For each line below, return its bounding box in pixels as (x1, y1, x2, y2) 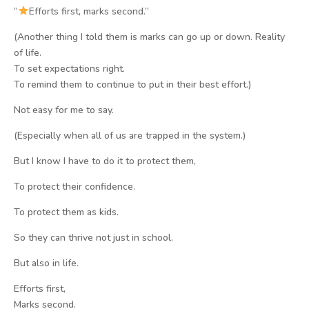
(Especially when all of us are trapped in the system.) (14, 129, 246, 142)
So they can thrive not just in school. (14, 231, 173, 244)
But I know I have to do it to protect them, (14, 154, 196, 168)
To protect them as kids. (14, 206, 119, 219)
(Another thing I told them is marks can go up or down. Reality (14, 30, 285, 43)
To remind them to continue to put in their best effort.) (14, 78, 251, 91)
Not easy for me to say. (14, 103, 114, 117)
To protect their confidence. (14, 180, 135, 193)
